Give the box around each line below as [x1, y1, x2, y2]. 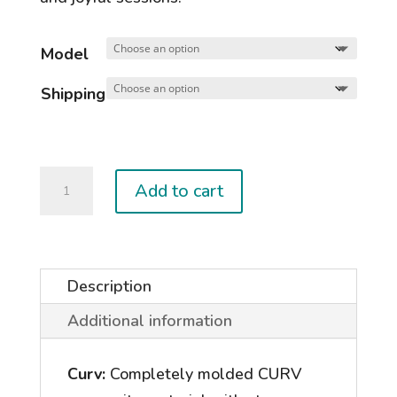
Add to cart [134, 178, 223, 203]
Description [66, 276, 152, 298]
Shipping [40, 83, 105, 105]
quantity [38, 248, 99, 270]
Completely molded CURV [105, 363, 301, 385]
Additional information [66, 310, 232, 332]
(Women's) [38, 222, 118, 244]
